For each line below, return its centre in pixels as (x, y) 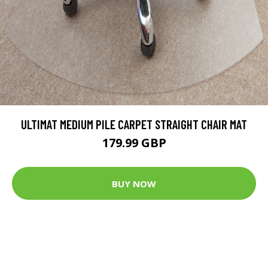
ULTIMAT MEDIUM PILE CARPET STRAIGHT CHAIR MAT (134, 124)
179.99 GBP (134, 143)
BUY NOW (134, 183)
